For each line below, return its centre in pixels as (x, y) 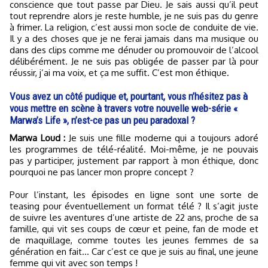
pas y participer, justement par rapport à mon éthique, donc (134, 161)
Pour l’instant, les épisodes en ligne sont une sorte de (134, 195)
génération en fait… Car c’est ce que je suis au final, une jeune (134, 252)
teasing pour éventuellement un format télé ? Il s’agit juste (134, 206)
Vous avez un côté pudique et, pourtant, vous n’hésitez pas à (129, 97)
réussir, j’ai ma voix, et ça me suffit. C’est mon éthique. (119, 73)
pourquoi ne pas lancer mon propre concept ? (102, 172)
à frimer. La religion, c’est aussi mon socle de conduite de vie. (134, 28)
